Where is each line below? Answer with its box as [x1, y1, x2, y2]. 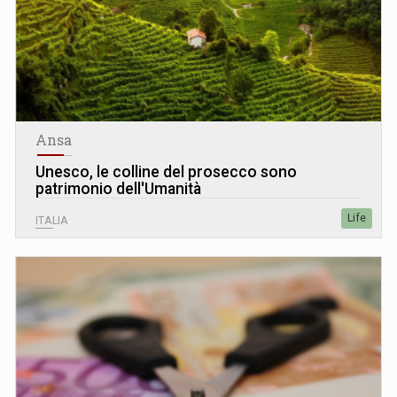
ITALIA [35, 214, 68, 227]
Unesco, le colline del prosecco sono [35, 162, 297, 181]
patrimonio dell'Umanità [35, 179, 201, 198]
